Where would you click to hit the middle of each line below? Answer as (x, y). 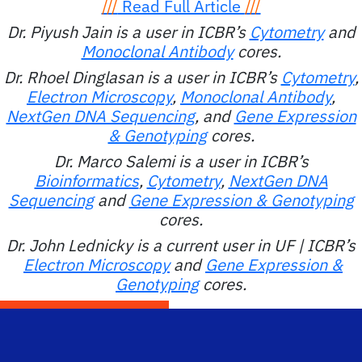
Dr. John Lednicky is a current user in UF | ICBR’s (181, 245)
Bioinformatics (86, 181)
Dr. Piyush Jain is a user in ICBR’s (128, 32)
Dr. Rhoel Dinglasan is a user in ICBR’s (142, 77)
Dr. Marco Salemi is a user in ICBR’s (181, 161)
